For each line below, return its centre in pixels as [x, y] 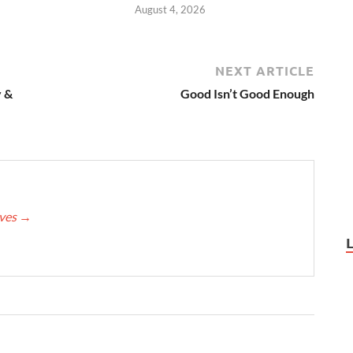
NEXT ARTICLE [265, 70]
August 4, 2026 [171, 9]
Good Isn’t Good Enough [247, 93]
